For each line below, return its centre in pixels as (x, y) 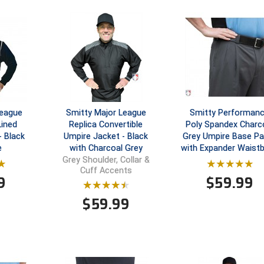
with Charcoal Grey (106, 148)
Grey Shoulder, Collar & (106, 160)
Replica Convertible (106, 125)
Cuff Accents (106, 171)
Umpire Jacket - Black (106, 136)
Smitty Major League (106, 113)
